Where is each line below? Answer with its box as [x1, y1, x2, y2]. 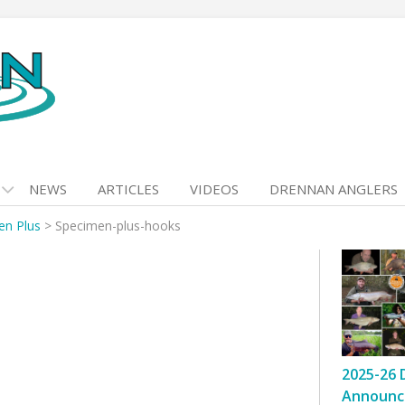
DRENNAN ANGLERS [269, 180, 398, 198]
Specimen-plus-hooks [55, 217, 181, 234]
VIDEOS [190, 180, 239, 198]
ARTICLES [98, 180, 159, 198]
